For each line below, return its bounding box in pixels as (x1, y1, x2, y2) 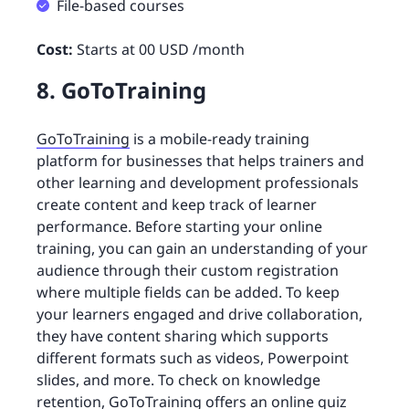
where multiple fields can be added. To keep (37, 282, 340, 303)
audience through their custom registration (37, 260, 339, 281)
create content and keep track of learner (37, 194, 317, 215)
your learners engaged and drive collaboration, (37, 304, 362, 325)
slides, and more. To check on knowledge (37, 370, 320, 391)
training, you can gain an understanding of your (37, 238, 368, 259)
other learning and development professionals (37, 173, 359, 194)
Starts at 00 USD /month (73, 39, 245, 60)
